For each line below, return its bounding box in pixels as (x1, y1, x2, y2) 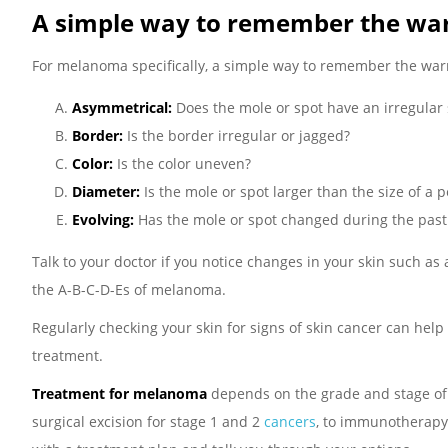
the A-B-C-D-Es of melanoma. (32, 280, 226, 299)
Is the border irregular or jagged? (123, 126, 350, 145)
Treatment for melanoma (32, 384, 207, 403)
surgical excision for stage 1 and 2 (32, 412, 264, 431)
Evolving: (72, 210, 134, 229)
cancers (264, 412, 316, 431)
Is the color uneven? (113, 154, 251, 173)
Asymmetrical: (72, 98, 172, 117)
